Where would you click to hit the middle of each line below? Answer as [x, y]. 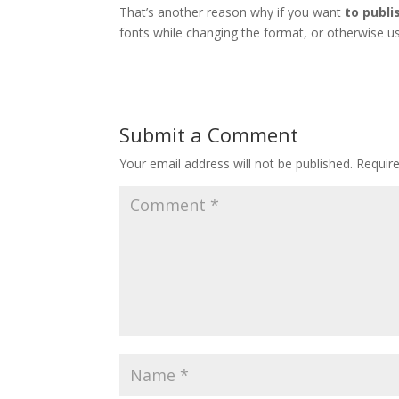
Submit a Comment [209, 134]
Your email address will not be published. [236, 163]
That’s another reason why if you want [231, 12]
